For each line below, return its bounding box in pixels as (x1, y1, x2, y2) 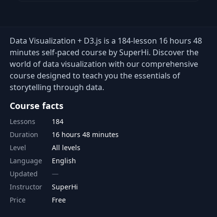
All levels (52, 143, 80, 152)
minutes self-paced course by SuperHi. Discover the (10, 47, 199, 58)
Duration (10, 130, 38, 139)
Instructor (10, 182, 42, 191)
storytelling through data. (10, 82, 104, 93)
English (52, 156, 76, 165)
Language (10, 156, 42, 165)
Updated (10, 169, 38, 178)
